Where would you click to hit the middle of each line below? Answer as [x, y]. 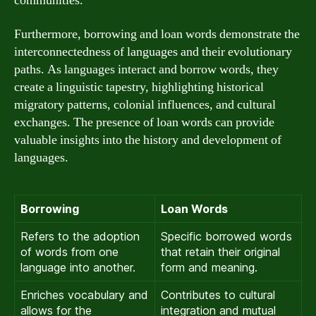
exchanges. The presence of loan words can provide [144, 122]
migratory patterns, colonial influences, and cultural [145, 104]
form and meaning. [209, 267]
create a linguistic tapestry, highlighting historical [139, 87]
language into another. [78, 267]
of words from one [69, 251]
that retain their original [220, 251]
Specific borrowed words [226, 236]
